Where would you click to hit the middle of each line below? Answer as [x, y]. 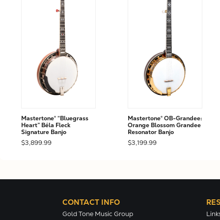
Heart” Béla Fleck [45, 125]
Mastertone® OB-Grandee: [165, 119]
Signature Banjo [43, 132]
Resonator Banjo [151, 132]
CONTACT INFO [91, 202]
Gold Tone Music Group [98, 214]
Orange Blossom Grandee [164, 125]
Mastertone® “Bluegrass [55, 119]
